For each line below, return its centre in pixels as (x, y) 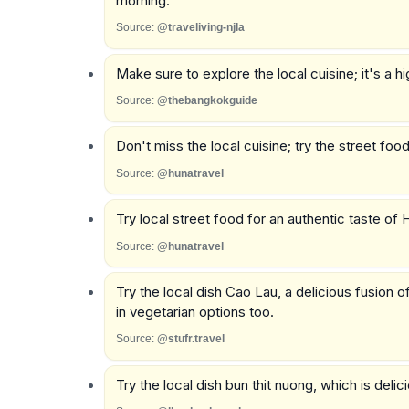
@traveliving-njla (200, 28)
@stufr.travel (190, 339)
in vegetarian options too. (194, 311)
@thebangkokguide (207, 101)
